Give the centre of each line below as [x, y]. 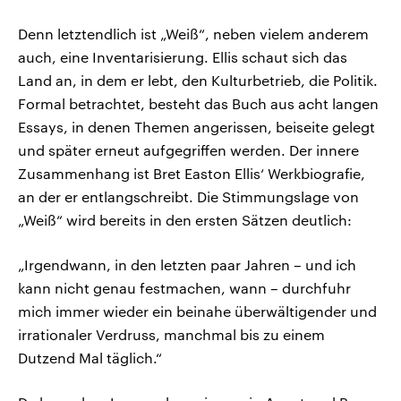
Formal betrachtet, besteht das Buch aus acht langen [198, 104]
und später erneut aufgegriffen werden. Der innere [188, 150]
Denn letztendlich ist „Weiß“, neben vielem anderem [193, 34]
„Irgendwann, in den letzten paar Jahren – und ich [187, 265]
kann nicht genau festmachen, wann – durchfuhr [184, 288]
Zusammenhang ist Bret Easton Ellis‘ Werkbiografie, [192, 174]
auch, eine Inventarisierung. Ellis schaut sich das [183, 57]
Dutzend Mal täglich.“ [90, 358]
